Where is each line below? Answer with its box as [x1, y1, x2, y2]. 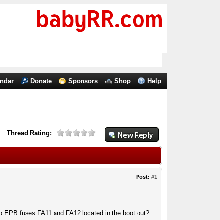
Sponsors [68, 77, 98, 84]
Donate [30, 77, 52, 84]
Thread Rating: [7, 129, 52, 137]
